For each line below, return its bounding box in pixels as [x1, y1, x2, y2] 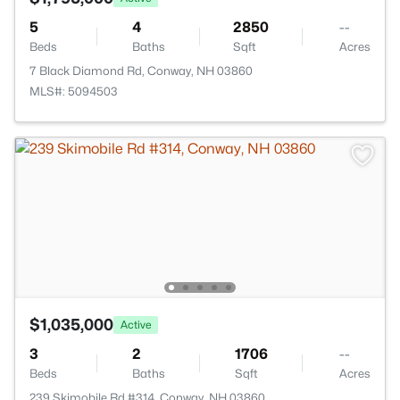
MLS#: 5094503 [29, 84, 118, 98]
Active [121, 317, 151, 331]
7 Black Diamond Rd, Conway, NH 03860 [29, 63, 253, 78]
